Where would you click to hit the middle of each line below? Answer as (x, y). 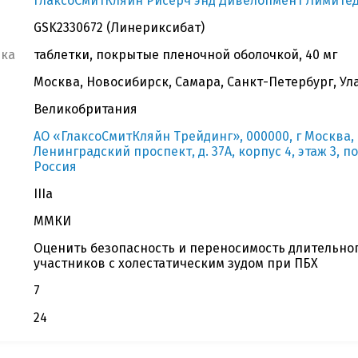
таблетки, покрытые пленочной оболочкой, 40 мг (185, 55)
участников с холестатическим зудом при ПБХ (176, 263)
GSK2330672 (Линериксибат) (119, 28)
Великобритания (86, 109)
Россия (55, 167)
